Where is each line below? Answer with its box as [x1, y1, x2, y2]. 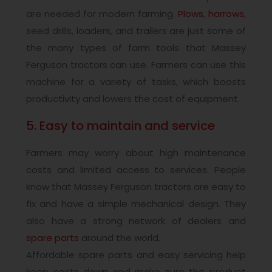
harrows [208, 7, 244, 20]
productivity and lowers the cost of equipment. [26, 92, 240, 105]
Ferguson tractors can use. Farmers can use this [26, 58, 246, 71]
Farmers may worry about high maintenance [26, 146, 246, 159]
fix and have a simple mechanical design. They [26, 197, 246, 210]
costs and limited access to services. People [26, 163, 246, 176]
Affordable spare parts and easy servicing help [26, 248, 246, 261]
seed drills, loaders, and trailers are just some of [26, 24, 246, 37]
